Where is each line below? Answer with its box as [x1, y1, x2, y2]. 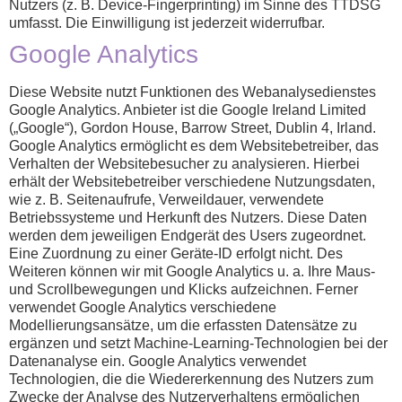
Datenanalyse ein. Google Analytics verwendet [9, 354, 306, 370]
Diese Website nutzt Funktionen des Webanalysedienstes [9, 84, 376, 100]
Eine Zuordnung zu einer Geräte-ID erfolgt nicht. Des [9, 246, 343, 262]
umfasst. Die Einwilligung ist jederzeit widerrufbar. [9, 15, 325, 31]
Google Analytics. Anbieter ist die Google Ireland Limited [9, 102, 366, 118]
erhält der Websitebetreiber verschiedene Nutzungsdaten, [9, 174, 375, 190]
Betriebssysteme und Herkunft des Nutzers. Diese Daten [9, 210, 367, 226]
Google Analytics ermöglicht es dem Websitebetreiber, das [9, 138, 379, 154]
